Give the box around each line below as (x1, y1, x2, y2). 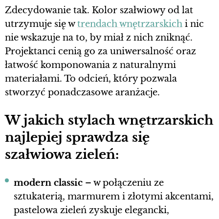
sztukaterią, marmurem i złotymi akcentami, (14, 191, 214, 202)
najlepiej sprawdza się (5, 130, 150, 146)
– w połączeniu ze (83, 177, 164, 189)
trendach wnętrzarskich (77, 19, 182, 30)
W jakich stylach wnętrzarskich (5, 112, 214, 129)
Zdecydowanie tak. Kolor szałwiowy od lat (5, 5, 193, 16)
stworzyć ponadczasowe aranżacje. (5, 87, 160, 98)
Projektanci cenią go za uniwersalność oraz (5, 46, 196, 57)
